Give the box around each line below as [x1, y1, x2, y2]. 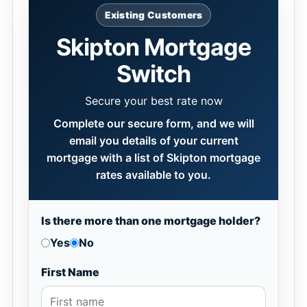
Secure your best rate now [84, 94, 223, 108]
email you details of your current [69, 134, 238, 147]
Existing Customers [104, 10, 203, 21]
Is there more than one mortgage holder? [41, 214, 260, 228]
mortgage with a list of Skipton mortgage [47, 151, 260, 164]
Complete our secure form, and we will [53, 116, 254, 130]
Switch [116, 60, 191, 88]
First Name [41, 265, 99, 279]
